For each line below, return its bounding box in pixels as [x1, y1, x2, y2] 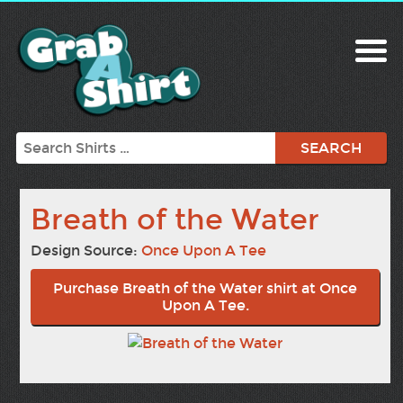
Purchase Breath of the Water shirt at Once [53, 280, 358, 298]
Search [14, 132, 64, 150]
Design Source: [31, 242, 142, 260]
